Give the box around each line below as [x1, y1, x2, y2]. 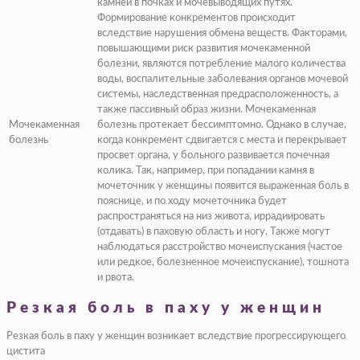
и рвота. [97, 272, 134, 284]
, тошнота [302, 257, 349, 268]
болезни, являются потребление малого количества [97, 59, 346, 70]
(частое [308, 242, 342, 253]
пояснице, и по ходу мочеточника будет [97, 196, 287, 207]
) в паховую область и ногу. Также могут [141, 227, 330, 238]
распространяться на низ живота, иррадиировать [97, 211, 325, 223]
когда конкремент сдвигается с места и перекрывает [97, 135, 347, 146]
